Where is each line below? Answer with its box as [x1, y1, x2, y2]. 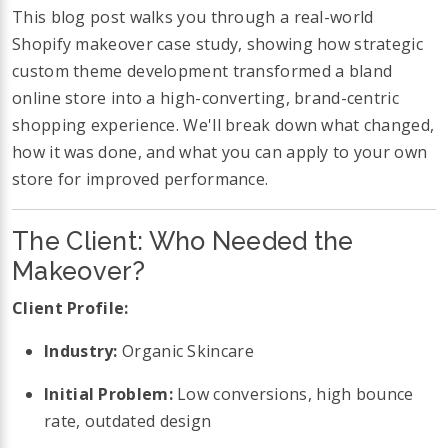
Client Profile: [12, 297, 129, 320]
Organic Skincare [117, 340, 254, 363]
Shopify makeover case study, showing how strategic [12, 32, 423, 55]
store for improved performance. [12, 167, 269, 190]
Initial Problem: [44, 383, 173, 406]
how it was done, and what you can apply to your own [12, 140, 428, 163]
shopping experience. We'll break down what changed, [12, 113, 435, 136]
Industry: [44, 340, 118, 363]
